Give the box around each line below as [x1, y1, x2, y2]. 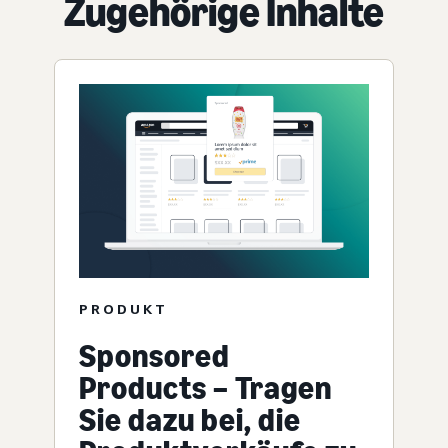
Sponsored [79, 337, 230, 376]
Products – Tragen [79, 369, 332, 408]
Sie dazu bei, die [79, 401, 301, 440]
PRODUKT [79, 300, 168, 318]
